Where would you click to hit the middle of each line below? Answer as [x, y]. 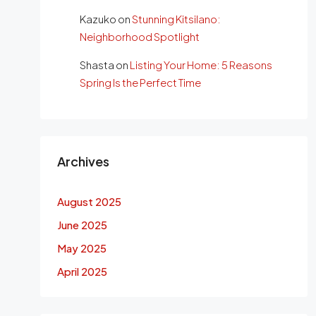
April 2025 [82, 271]
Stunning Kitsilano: [176, 19]
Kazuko [98, 19]
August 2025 [89, 201]
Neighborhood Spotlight [139, 36]
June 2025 [82, 225]
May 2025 [81, 248]
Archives [83, 161]
